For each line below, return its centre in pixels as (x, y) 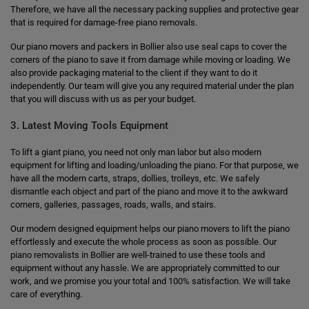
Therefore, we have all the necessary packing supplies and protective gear (154, 9)
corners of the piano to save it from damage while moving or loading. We (150, 60)
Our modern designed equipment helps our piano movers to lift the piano (150, 229)
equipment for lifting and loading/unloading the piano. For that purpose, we (154, 165)
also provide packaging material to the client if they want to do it (134, 73)
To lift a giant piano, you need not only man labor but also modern (136, 152)
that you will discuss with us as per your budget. (103, 99)
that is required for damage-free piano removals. (104, 22)
